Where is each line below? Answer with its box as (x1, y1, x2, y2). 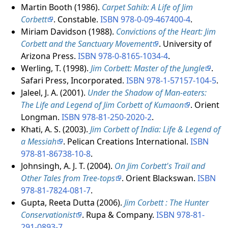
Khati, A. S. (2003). (20, 124, 90, 135)
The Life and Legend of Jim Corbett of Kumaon (20, 99, 184, 111)
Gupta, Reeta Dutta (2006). (20, 197, 124, 209)
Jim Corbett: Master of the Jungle (90, 63, 205, 74)
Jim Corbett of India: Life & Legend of (90, 124, 220, 135)
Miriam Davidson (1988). (20, 26, 116, 38)
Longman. (20, 111, 62, 123)
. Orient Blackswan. (121, 173, 197, 184)
